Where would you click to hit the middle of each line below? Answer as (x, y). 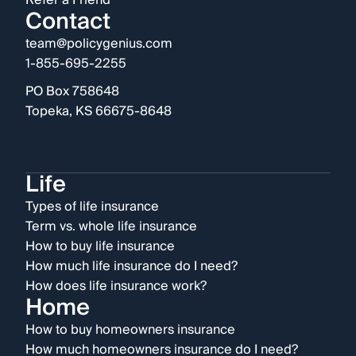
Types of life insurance (92, 207)
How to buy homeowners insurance (130, 330)
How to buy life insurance (100, 247)
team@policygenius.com (99, 44)
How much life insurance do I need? (132, 267)
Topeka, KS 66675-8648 (99, 112)
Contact (68, 22)
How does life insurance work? (116, 286)
